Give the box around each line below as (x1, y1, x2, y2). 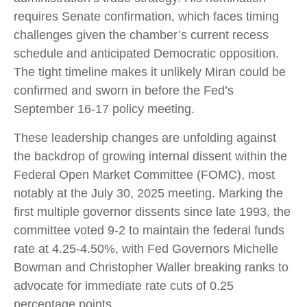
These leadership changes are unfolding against (14, 131, 276, 145)
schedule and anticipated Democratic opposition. (14, 47, 279, 60)
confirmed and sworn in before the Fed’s (14, 84, 234, 97)
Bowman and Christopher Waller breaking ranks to (14, 260, 288, 274)
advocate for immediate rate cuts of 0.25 (14, 279, 234, 293)
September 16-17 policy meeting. (14, 102, 195, 116)
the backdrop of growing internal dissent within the (14, 149, 287, 163)
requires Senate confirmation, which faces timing (14, 10, 279, 23)
